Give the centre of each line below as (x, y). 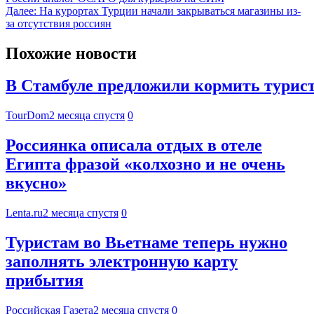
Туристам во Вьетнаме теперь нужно (146, 243)
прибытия (45, 281)
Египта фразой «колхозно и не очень (145, 164)
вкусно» (36, 183)
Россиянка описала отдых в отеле (134, 145)
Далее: (21, 11)
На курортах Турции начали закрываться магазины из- (170, 11)
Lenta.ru (24, 213)
